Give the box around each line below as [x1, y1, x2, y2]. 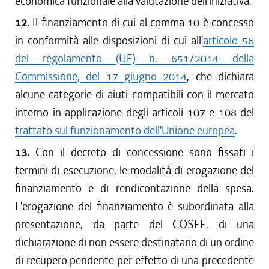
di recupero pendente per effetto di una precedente [15, 253, 254, 268]
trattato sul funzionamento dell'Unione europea [15, 123, 235, 138]
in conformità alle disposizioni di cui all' [15, 33, 203, 48]
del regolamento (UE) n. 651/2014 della [15, 51, 254, 66]
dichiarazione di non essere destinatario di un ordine [15, 235, 254, 250]
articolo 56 [203, 33, 254, 48]
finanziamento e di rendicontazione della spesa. [15, 181, 254, 196]
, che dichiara [187, 69, 255, 84]
